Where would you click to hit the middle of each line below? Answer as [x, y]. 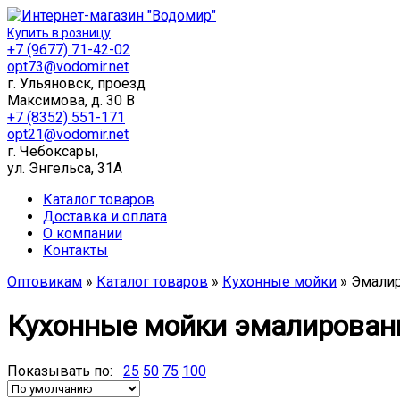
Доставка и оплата [105, 217]
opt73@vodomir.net [68, 67]
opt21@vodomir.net [68, 134]
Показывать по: [65, 371]
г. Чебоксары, [53, 151]
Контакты [75, 250]
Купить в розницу [59, 33]
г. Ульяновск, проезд [76, 83]
